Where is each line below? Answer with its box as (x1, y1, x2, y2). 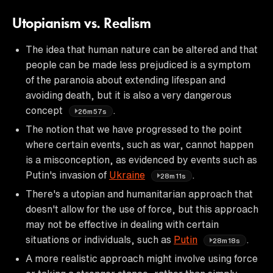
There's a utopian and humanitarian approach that (26, 188, 253, 199)
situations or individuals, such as (26, 234, 174, 244)
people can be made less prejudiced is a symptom (26, 59, 250, 69)
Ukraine (109, 169, 145, 180)
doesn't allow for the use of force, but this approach (26, 204, 258, 214)
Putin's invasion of (26, 169, 109, 180)
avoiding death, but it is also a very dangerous (26, 90, 232, 100)
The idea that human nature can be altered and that (26, 44, 258, 54)
